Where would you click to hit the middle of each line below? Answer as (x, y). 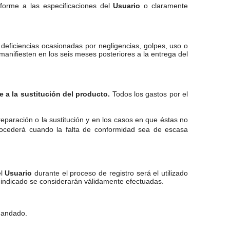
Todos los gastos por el (149, 94)
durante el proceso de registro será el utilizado (110, 173)
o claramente (164, 6)
